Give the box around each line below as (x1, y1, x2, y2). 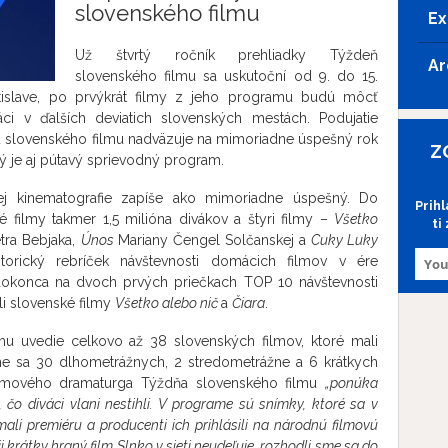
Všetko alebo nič (115, 295, 221, 311)
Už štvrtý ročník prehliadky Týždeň (75, 47, 378, 63)
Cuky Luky (310, 232, 379, 248)
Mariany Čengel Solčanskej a (117, 232, 311, 248)
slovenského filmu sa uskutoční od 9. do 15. (75, 68, 378, 84)
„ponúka (325, 375, 378, 391)
